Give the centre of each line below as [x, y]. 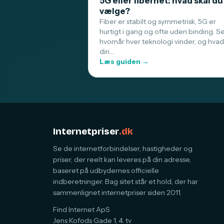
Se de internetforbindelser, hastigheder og [123, 148]
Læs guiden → [124, 61]
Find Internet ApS [81, 209]
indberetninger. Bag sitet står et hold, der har [125, 181]
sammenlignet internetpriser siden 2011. [117, 192]
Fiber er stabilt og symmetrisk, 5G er [158, 21]
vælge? [115, 11]
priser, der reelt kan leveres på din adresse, [122, 159]
